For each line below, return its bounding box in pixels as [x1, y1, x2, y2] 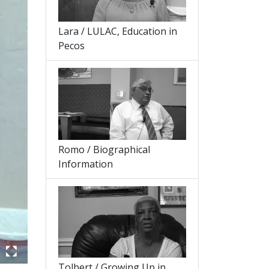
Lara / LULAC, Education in [58, 24, 177, 38]
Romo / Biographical [58, 142, 150, 156]
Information [58, 157, 113, 171]
